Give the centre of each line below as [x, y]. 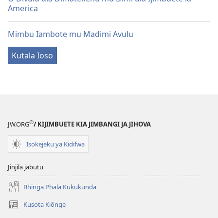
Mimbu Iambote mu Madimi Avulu [71, 34]
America [23, 8]
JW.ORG [18, 124]
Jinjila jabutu [26, 167]
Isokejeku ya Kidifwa [55, 144]
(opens [18, 209]
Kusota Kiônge [45, 204]
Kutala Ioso [32, 55]
